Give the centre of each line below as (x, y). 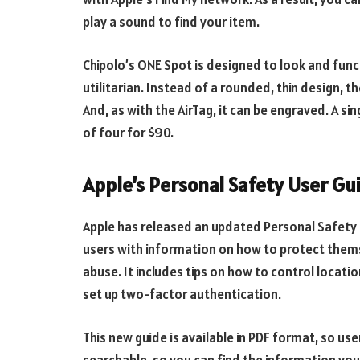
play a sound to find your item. (171, 22)
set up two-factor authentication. (182, 295)
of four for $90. (128, 132)
